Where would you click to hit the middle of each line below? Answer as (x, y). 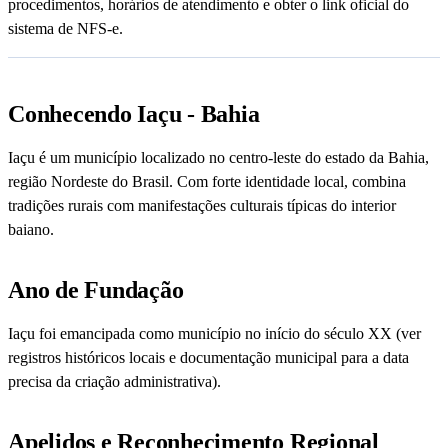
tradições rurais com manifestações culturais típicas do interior (202, 206)
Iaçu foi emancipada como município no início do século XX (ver (214, 334)
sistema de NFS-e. (65, 29)
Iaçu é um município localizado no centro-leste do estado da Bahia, (218, 158)
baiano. (31, 230)
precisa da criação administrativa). (114, 382)
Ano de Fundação (96, 290)
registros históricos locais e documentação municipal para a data (208, 358)
